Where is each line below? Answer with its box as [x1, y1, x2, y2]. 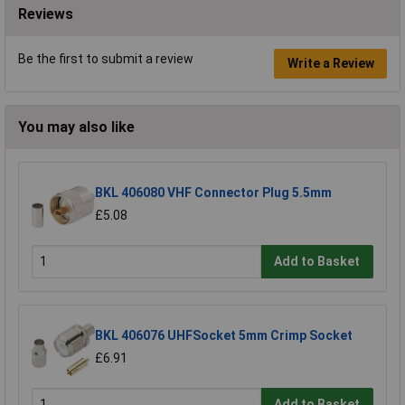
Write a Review [287, 56, 374, 71]
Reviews [18, 5, 73, 23]
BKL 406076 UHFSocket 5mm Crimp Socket [95, 327, 353, 343]
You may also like [18, 118, 135, 136]
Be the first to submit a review [18, 51, 193, 66]
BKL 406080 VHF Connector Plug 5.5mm [95, 184, 332, 200]
